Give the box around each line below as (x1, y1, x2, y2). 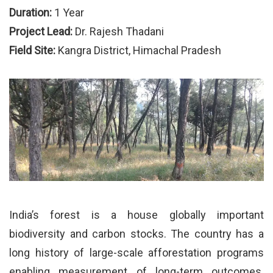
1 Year (52, 6, 84, 19)
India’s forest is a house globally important (9, 208, 264, 222)
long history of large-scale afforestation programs (9, 246, 264, 260)
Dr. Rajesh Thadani (73, 25, 164, 38)
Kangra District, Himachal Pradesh (55, 44, 221, 57)
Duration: (9, 6, 52, 19)
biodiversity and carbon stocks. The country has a (9, 227, 264, 241)
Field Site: (9, 44, 55, 57)
